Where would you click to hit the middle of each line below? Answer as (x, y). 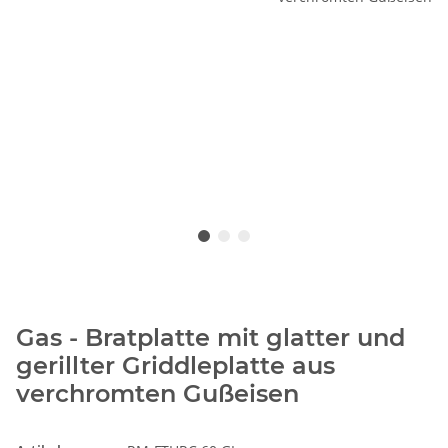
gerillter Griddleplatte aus (175, 366)
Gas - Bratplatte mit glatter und (210, 338)
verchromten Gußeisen (157, 394)
